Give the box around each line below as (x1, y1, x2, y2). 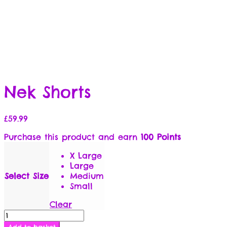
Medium (70, 170, 104, 181)
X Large (70, 150, 102, 161)
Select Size (5, 170, 49, 181)
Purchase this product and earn (4, 131, 141, 142)
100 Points (141, 131, 181, 142)
